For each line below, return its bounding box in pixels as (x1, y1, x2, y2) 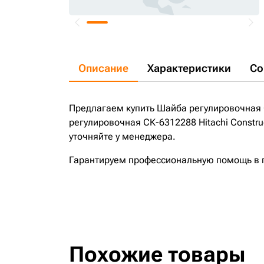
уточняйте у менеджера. (69, 131, 176, 142)
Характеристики (147, 62, 231, 74)
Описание (78, 62, 128, 74)
